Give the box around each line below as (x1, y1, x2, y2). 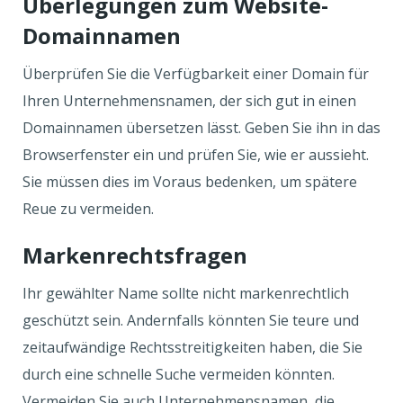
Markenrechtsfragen (22, 240, 253, 270)
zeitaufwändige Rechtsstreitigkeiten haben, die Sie (22, 337, 363, 357)
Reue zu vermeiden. (22, 199, 157, 219)
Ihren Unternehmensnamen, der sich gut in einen (22, 91, 356, 111)
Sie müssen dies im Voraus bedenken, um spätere (22, 172, 357, 192)
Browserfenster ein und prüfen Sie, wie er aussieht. (22, 145, 369, 165)
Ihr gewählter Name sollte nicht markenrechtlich (22, 283, 349, 303)
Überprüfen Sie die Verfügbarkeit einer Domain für (22, 64, 369, 84)
